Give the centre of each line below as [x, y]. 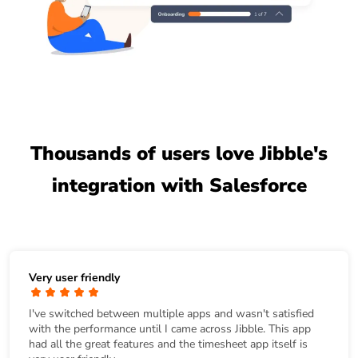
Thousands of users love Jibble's [179, 154]
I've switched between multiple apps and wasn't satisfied [171, 313]
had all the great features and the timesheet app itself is [168, 344]
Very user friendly [74, 277]
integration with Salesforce [179, 186]
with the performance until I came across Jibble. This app [170, 328]
